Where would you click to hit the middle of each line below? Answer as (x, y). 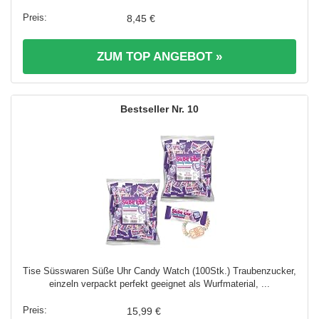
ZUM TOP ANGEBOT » (159, 57)
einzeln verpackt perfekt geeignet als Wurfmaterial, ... (159, 284)
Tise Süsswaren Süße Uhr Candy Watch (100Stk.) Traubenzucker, (159, 271)
